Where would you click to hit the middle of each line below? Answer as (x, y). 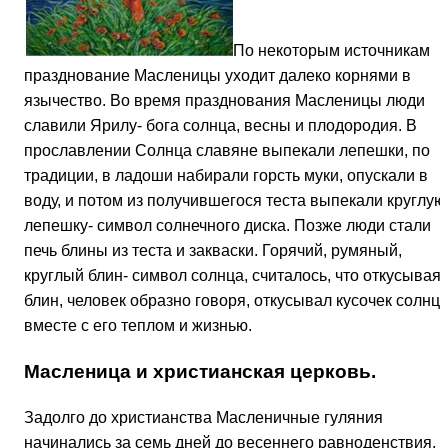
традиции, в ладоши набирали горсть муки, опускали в (226, 176)
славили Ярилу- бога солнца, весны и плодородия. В (220, 126)
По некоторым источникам (331, 51)
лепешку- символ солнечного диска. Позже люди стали (227, 226)
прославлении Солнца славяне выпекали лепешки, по (227, 151)
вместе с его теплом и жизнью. (138, 326)
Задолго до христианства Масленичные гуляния (203, 417)
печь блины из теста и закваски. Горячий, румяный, (213, 251)
